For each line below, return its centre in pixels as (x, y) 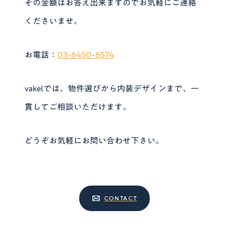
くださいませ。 (53, 21)
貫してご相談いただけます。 (78, 107)
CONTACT (121, 198)
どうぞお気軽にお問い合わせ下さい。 (94, 140)
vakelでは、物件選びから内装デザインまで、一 (112, 88)
